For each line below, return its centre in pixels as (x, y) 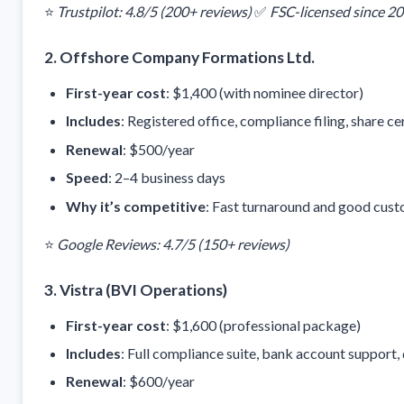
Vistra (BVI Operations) (143, 289)
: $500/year (159, 149)
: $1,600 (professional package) (263, 325)
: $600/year (159, 381)
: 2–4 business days (167, 178)
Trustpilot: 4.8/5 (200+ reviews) (154, 11)
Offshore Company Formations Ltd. (187, 57)
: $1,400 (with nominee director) (265, 92)
